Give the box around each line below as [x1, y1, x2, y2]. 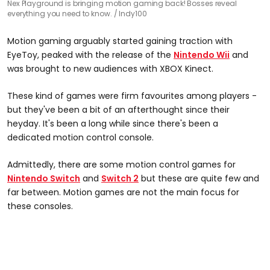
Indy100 [119, 8, 147, 19]
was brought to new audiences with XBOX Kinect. [7, 63, 213, 75]
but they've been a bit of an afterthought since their [7, 104, 230, 116]
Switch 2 [101, 172, 139, 184]
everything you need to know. [7, 8, 112, 19]
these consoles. [7, 200, 73, 212]
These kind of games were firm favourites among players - [7, 90, 257, 102]
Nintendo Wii [174, 49, 230, 61]
